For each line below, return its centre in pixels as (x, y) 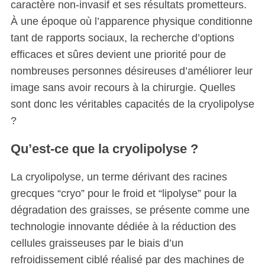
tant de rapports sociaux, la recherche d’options (122, 38)
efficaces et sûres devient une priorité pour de (118, 55)
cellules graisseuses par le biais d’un (97, 243)
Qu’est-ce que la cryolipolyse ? (104, 149)
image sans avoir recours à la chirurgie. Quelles (123, 88)
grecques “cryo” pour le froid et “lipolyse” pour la (123, 194)
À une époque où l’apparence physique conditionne (131, 22)
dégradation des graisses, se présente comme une (130, 210)
